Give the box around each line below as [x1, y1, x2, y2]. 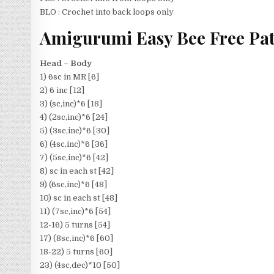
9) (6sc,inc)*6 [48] [40, 179, 108, 189]
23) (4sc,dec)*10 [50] [40, 260, 120, 270]
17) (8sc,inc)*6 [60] [40, 233, 114, 243]
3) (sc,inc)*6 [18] [40, 98, 103, 108]
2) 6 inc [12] [40, 85, 85, 95]
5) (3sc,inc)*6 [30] [40, 125, 110, 135]
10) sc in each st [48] [40, 193, 118, 202]
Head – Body [40, 58, 92, 68]
